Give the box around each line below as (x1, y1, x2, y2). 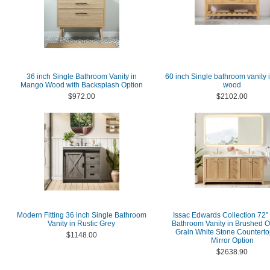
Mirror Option (210, 236, 254, 245)
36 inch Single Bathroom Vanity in (26, 72, 137, 81)
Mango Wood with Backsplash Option (20, 81, 143, 89)
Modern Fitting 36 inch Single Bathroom (16, 211, 146, 219)
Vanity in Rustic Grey (48, 219, 115, 228)
